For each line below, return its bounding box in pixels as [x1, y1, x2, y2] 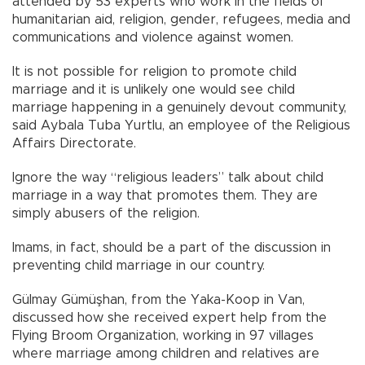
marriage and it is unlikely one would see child [12, 83, 295, 97]
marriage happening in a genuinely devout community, [12, 101, 346, 115]
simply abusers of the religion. [12, 207, 200, 221]
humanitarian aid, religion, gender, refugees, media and [12, 13, 350, 27]
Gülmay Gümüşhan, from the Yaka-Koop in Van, [12, 293, 305, 307]
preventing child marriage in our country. [12, 259, 265, 273]
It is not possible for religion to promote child [12, 65, 297, 79]
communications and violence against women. [12, 31, 293, 45]
